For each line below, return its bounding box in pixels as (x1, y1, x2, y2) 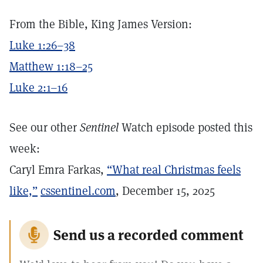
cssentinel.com (41, 183, 116, 198)
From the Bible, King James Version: (9, 16, 192, 32)
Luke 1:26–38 (9, 38, 75, 53)
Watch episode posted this (119, 120, 252, 135)
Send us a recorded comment (53, 225, 244, 244)
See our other (9, 120, 80, 135)
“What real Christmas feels (107, 162, 241, 177)
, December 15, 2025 (116, 183, 215, 198)
